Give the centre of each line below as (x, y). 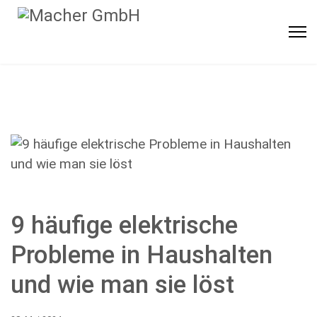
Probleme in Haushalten (142, 255)
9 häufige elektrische (124, 225)
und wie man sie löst (122, 285)
